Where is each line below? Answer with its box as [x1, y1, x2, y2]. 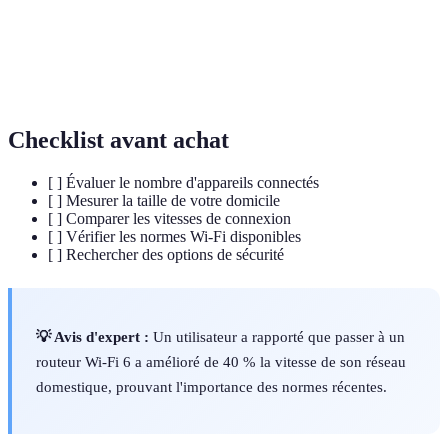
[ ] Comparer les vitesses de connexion [48, 210, 291, 228]
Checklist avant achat [8, 127, 229, 154]
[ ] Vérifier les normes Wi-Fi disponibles [48, 228, 301, 246]
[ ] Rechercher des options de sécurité [48, 246, 284, 264]
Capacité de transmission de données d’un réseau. [141, 61, 419, 77]
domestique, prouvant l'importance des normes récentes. [36, 377, 387, 395]
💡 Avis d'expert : [36, 327, 149, 345]
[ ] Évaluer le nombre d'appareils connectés [48, 174, 319, 192]
